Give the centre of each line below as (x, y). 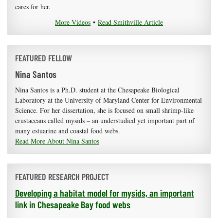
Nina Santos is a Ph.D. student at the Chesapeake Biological (97, 90)
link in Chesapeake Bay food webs (73, 205)
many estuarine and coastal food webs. (68, 131)
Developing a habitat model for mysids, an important (105, 193)
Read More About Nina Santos (57, 141)
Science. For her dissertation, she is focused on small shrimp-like (104, 110)
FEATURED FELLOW (44, 58)
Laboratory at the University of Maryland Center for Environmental (109, 100)
